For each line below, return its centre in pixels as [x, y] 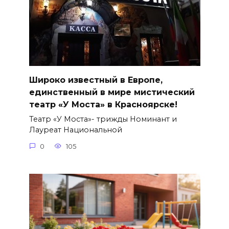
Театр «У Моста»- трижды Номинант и [103, 119]
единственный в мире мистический [112, 92]
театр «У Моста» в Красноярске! [103, 104]
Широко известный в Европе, [96, 80]
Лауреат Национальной [75, 130]
